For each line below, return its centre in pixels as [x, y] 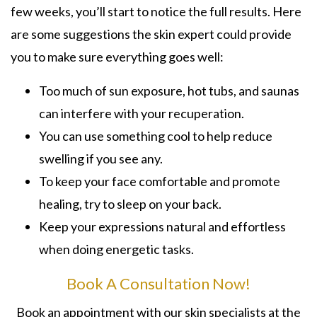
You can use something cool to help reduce [156, 136]
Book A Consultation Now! [158, 283]
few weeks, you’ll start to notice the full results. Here [156, 11]
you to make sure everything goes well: [117, 56]
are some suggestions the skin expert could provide [151, 34]
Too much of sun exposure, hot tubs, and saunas [169, 90]
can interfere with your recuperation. [142, 113]
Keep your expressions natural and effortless [162, 226]
